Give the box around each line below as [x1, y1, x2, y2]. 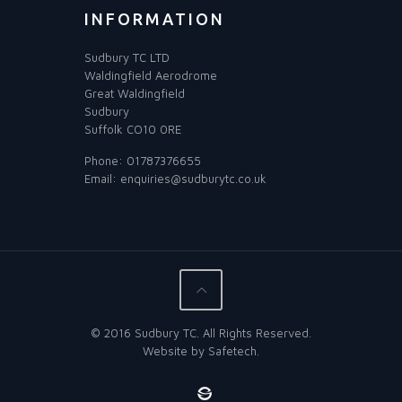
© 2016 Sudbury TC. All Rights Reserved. [91, 326, 311, 341]
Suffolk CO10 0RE [84, 122, 181, 137]
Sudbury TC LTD [84, 50, 170, 66]
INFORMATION [84, 10, 225, 29]
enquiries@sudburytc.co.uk [120, 171, 267, 187]
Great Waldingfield [84, 86, 185, 101]
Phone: [84, 153, 127, 169]
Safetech [208, 344, 257, 359]
